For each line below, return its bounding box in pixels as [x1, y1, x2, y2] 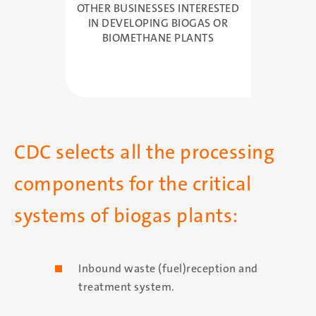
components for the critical [14, 171, 252, 197]
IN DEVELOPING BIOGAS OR [87, 15, 229, 30]
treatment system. [78, 279, 175, 294]
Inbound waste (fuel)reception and [78, 260, 258, 276]
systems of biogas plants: [14, 202, 238, 229]
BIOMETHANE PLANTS [102, 30, 214, 45]
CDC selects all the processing [14, 139, 274, 165]
